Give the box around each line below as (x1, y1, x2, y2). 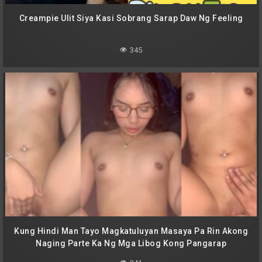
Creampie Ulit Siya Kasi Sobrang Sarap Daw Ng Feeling (19, 13, 243, 23)
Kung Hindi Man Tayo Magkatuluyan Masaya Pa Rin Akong (14, 226, 248, 236)
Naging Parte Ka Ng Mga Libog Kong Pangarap (36, 238, 226, 248)
